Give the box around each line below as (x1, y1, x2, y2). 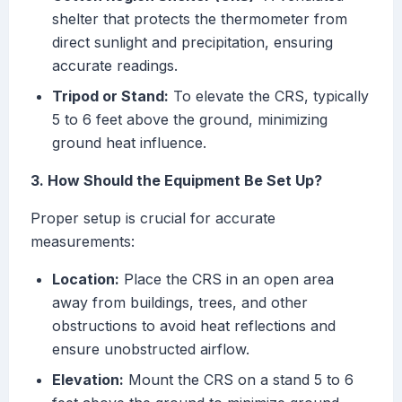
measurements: (31, 232, 135, 251)
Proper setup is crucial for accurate (31, 209, 275, 228)
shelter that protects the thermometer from (52, 10, 347, 29)
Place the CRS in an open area (119, 270, 334, 289)
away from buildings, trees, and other (52, 293, 308, 312)
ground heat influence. (52, 134, 206, 153)
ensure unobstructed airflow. (52, 340, 249, 359)
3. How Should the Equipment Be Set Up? (31, 171, 322, 190)
